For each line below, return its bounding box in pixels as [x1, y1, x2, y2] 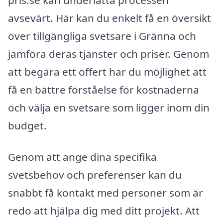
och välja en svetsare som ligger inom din [8, 100, 210, 114]
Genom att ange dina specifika [8, 150, 157, 164]
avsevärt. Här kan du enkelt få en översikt [8, 10, 211, 25]
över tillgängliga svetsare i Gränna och [8, 28, 196, 43]
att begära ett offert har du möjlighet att [8, 64, 207, 79]
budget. [8, 118, 47, 132]
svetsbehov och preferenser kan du [8, 168, 182, 182]
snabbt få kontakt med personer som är [8, 186, 203, 200]
